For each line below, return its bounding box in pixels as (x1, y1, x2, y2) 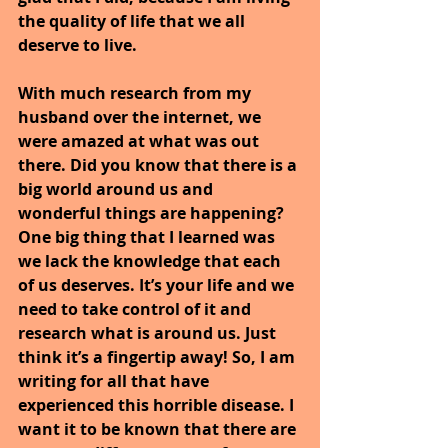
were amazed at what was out (18, 129, 263, 152)
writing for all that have (18, 369, 213, 392)
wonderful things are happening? (18, 201, 288, 224)
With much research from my (18, 81, 255, 104)
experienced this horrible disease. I (18, 393, 298, 416)
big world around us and (18, 177, 217, 200)
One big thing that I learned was (18, 225, 279, 248)
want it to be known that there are (18, 417, 300, 440)
